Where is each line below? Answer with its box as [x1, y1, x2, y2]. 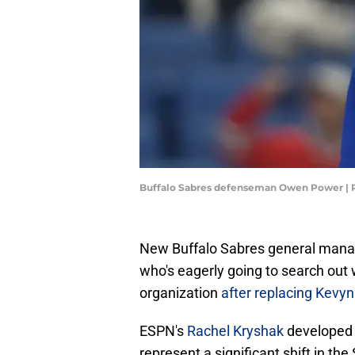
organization [139, 284, 221, 302]
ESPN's [139, 323, 187, 340]
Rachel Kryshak [187, 323, 284, 340]
